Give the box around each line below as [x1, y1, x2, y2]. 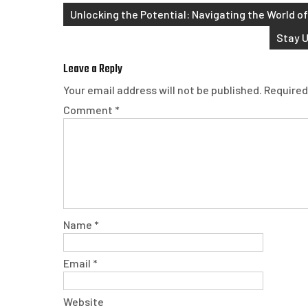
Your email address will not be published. [63, 83, 262, 96]
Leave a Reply [63, 60, 122, 78]
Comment [63, 103, 115, 116]
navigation [63, 25, 122, 49]
